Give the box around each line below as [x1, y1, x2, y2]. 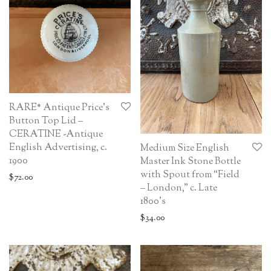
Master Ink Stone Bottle [140, 155, 241, 169]
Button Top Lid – [9, 114, 83, 129]
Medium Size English [140, 142, 229, 156]
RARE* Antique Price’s [9, 101, 109, 116]
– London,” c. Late [140, 181, 217, 196]
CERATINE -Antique [9, 128, 103, 142]
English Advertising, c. [9, 141, 107, 155]
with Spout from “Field [140, 168, 240, 183]
